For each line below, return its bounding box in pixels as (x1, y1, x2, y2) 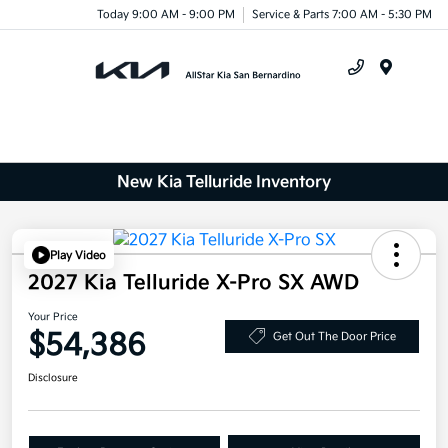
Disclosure (28, 372, 78, 385)
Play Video (50, 248, 106, 262)
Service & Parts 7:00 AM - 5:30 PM (252, 7, 432, 21)
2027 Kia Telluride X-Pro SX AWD (28, 271, 359, 296)
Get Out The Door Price (272, 329, 396, 343)
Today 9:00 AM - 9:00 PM (97, 7, 235, 21)
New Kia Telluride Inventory (117, 172, 331, 192)
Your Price (28, 311, 78, 324)
